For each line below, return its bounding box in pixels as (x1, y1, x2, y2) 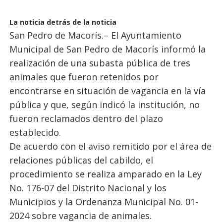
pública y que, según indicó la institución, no (9, 99, 200, 111)
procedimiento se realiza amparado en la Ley (9, 168, 202, 180)
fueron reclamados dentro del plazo (9, 112, 163, 124)
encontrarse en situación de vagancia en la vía (9, 85, 206, 97)
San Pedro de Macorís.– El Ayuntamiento (9, 29, 181, 41)
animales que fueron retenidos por (9, 71, 159, 83)
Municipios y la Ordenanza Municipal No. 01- (9, 196, 198, 208)
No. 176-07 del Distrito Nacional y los (9, 182, 166, 194)
